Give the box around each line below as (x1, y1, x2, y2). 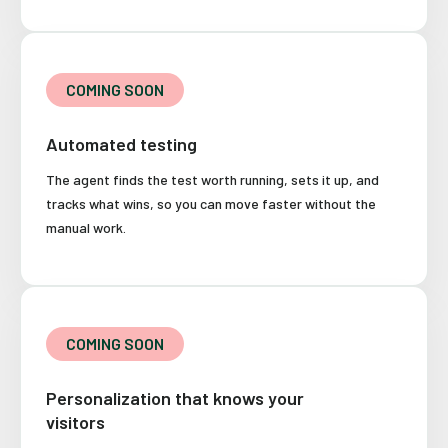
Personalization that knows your (46, 387, 304, 410)
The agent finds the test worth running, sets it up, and (46, 171, 379, 189)
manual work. (46, 219, 126, 237)
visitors (46, 411, 105, 434)
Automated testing (46, 133, 197, 156)
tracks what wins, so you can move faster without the (46, 195, 376, 213)
